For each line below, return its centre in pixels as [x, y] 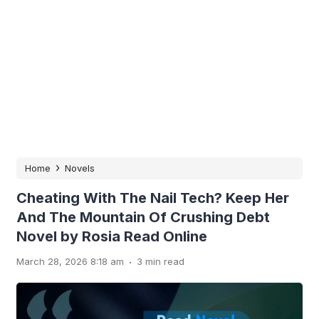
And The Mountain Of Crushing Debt [143, 217]
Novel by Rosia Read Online [112, 236]
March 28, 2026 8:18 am [70, 261]
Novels [80, 168]
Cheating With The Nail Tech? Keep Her [153, 198]
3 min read [161, 261]
